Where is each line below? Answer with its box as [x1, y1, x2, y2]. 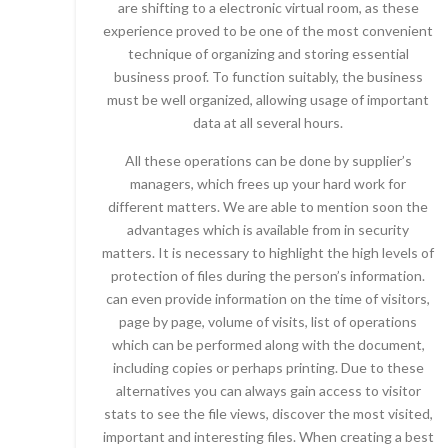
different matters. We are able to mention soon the [108, 198, 428, 215]
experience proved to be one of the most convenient [103, 22, 433, 39]
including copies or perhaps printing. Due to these [112, 359, 424, 376]
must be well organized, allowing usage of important [107, 91, 429, 108]
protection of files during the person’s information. [111, 267, 425, 284]
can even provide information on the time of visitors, [106, 290, 430, 307]
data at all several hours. [193, 114, 343, 131]
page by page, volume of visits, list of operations [119, 313, 417, 330]
